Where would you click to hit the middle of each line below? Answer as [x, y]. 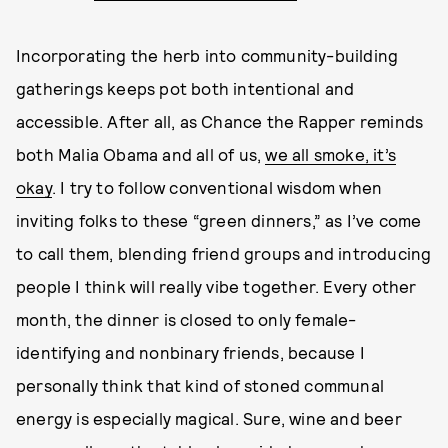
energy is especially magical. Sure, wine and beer [209, 418]
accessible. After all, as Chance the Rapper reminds [220, 121]
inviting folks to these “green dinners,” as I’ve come [219, 220]
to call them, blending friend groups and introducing [224, 253]
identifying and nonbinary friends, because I [190, 352]
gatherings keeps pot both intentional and [185, 88]
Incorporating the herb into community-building [207, 55]
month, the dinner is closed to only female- [186, 319]
